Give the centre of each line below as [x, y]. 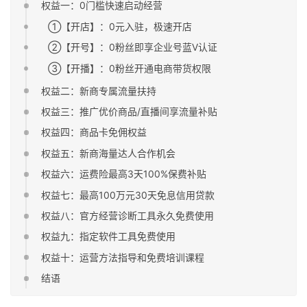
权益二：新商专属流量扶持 [99, 90]
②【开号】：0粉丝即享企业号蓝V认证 [133, 47]
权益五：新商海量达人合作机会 [109, 153]
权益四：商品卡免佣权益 [94, 132]
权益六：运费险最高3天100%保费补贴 [124, 174]
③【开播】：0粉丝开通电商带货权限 [130, 68]
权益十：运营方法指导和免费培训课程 [123, 257]
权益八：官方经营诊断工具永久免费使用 [128, 215]
